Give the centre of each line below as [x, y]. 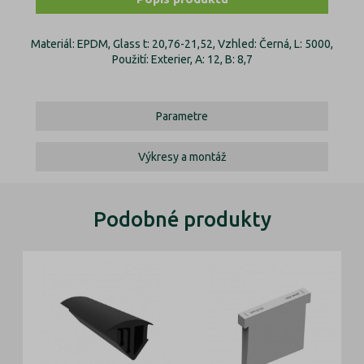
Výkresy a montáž [182, 156]
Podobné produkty [182, 219]
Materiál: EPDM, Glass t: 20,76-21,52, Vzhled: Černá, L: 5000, [182, 44]
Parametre [182, 116]
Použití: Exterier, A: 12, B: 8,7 [182, 59]
